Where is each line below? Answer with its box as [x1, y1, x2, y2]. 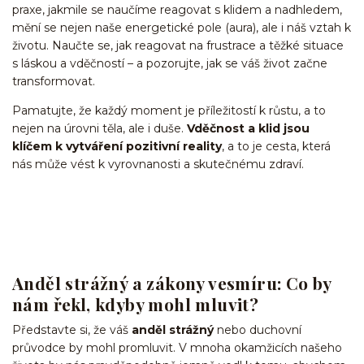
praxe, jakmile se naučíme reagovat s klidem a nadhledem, [12, 2, 342, 17]
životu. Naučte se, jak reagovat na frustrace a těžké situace [12, 37, 344, 53]
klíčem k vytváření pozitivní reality [12, 138, 222, 154]
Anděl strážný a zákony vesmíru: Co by [12, 271, 331, 294]
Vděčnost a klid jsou [187, 120, 310, 136]
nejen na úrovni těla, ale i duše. [12, 120, 187, 136]
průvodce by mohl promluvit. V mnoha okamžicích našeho [12, 340, 342, 356]
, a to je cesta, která [222, 138, 331, 154]
